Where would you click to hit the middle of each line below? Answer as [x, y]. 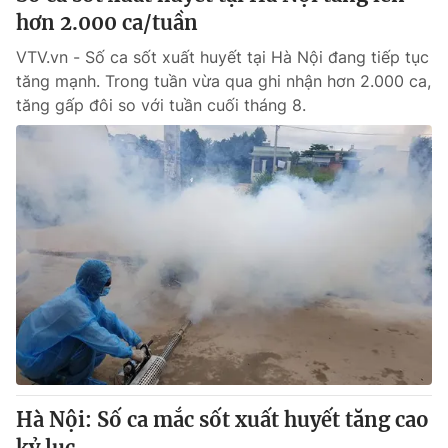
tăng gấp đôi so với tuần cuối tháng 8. [161, 105]
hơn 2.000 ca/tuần [107, 22]
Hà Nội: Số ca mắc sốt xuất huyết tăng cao [222, 419]
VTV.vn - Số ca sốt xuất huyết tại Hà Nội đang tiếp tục [222, 57]
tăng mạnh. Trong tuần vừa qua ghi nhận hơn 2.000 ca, [223, 81]
